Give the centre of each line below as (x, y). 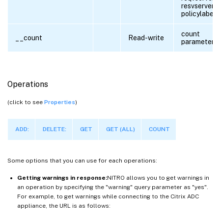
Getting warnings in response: (62, 178)
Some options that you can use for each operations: (82, 160)
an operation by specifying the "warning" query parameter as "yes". (113, 187)
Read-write (146, 38)
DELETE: (55, 129)
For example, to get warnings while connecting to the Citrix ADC (108, 196)
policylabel (198, 14)
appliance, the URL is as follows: (64, 206)
